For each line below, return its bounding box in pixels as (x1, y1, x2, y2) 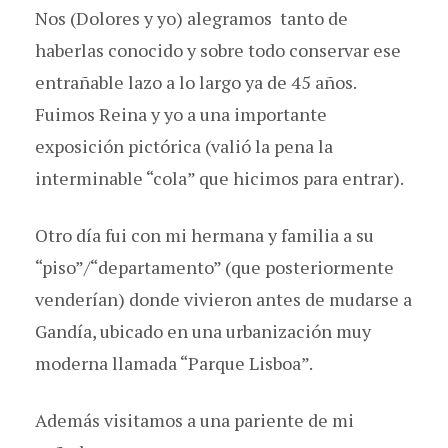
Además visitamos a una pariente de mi (35, 407, 354, 432)
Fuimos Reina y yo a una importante (35, 101, 327, 126)
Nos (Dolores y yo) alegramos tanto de (35, 5, 348, 30)
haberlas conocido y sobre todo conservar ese (35, 37, 401, 62)
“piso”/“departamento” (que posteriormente (35, 254, 394, 279)
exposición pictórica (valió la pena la (35, 133, 333, 158)
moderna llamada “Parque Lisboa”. (35, 350, 313, 375)
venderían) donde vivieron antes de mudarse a (35, 286, 412, 311)
